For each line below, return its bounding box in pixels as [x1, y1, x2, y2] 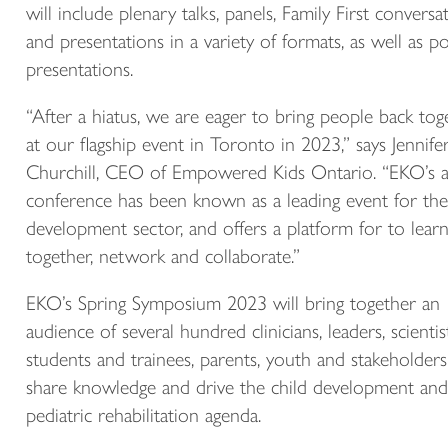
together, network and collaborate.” [26, 243, 300, 268]
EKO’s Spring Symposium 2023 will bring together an [26, 290, 440, 315]
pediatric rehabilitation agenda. [26, 402, 261, 427]
